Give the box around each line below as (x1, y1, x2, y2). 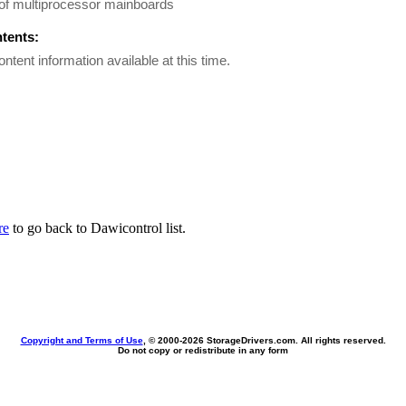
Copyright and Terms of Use (20, 335, 143, 345)
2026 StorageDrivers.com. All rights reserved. (181, 335, 386, 345)
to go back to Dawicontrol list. (9, 220, 186, 236)
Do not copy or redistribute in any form (118, 345, 288, 355)
